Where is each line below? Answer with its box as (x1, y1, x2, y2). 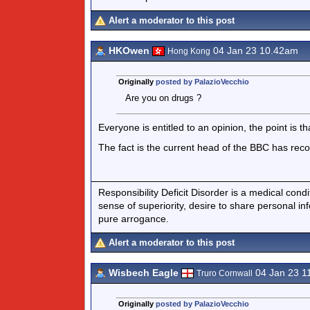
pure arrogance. (98, 212, 169, 224)
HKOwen (109, 45, 149, 56)
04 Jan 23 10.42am (210, 45, 298, 56)
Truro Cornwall (197, 268, 253, 278)
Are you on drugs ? (125, 93, 201, 103)
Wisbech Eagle (109, 267, 179, 278)
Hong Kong (167, 46, 210, 56)
